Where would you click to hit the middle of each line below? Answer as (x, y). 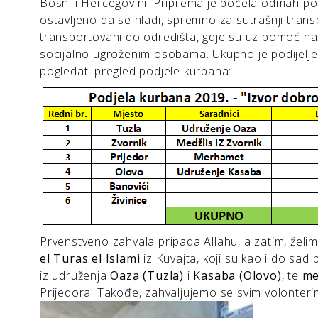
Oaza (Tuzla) (147, 276)
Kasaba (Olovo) (237, 276)
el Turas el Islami (92, 259)
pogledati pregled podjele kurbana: (136, 71)
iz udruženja (75, 276)
